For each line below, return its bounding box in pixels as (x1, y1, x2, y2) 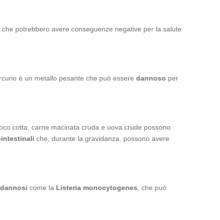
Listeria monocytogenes (56, 184, 137, 192)
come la (27, 184, 56, 192)
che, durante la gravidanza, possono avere (34, 135, 169, 142)
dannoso (136, 74, 166, 82)
